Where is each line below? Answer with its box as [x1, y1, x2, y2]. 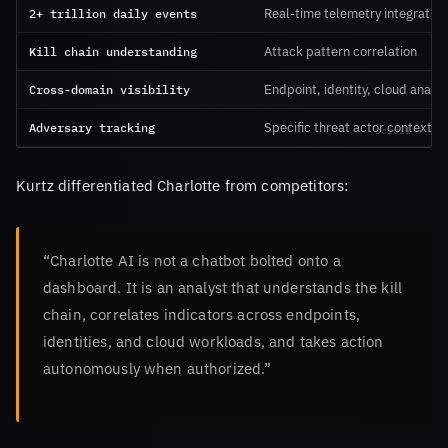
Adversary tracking [29, 118, 155, 135]
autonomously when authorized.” [43, 357, 272, 378]
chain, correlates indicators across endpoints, [43, 303, 360, 324]
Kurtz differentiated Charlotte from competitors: [16, 174, 349, 195]
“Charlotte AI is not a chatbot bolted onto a [43, 249, 341, 270]
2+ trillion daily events [29, 4, 197, 21]
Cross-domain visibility [29, 80, 190, 97]
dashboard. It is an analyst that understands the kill [43, 276, 403, 297]
